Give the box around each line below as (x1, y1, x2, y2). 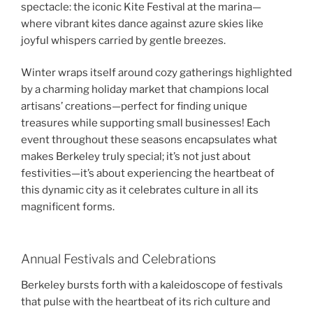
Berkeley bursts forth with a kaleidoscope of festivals (21, 279, 283, 292)
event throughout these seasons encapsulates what (21, 133, 277, 147)
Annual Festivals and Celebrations (21, 251, 216, 266)
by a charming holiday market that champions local (21, 83, 269, 96)
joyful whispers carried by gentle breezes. (21, 34, 226, 47)
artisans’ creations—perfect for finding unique (21, 100, 247, 113)
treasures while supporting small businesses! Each (21, 117, 270, 130)
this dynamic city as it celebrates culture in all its (21, 184, 259, 197)
